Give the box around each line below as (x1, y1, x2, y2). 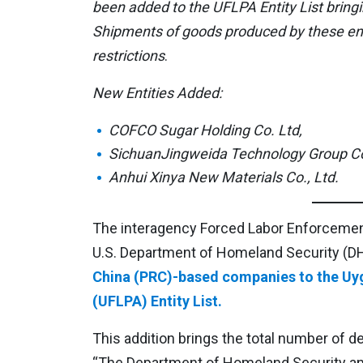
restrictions (92, 47, 164, 65)
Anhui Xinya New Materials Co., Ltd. (109, 169, 339, 186)
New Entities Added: (92, 84, 222, 102)
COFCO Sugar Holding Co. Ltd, (109, 122, 302, 139)
